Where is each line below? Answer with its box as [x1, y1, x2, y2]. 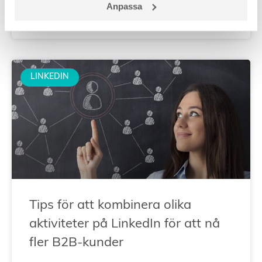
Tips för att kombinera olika [29, 198, 191, 212]
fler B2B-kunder [29, 236, 123, 250]
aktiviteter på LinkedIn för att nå [29, 217, 220, 231]
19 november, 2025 [29, 6, 109, 15]
